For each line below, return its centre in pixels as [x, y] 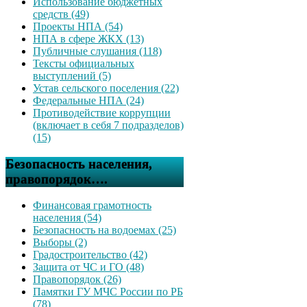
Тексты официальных [84, 63]
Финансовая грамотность [92, 206]
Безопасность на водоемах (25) [105, 230]
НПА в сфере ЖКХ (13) [88, 39]
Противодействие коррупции [102, 113]
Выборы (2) [60, 243]
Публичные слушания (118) [97, 51]
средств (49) [61, 14]
